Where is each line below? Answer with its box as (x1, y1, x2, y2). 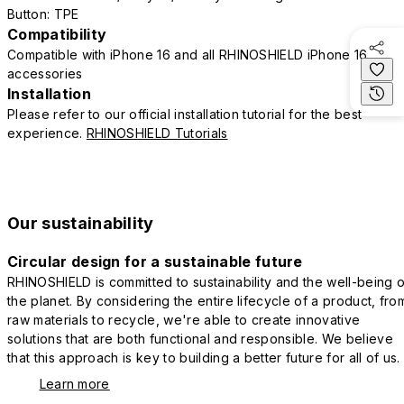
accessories (7, 65, 83, 81)
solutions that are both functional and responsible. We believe (7, 330, 393, 346)
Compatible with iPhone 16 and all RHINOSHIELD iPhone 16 (7, 46, 368, 62)
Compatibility (7, 24, 107, 43)
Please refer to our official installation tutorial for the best (7, 106, 363, 122)
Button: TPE (7, 5, 79, 22)
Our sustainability (7, 213, 154, 233)
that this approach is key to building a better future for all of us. (7, 349, 400, 365)
